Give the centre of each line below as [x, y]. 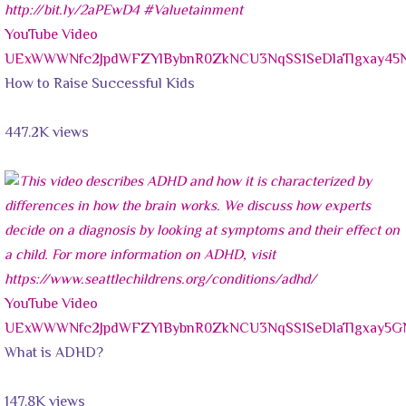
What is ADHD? [54, 353]
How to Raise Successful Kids [100, 84]
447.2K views [47, 133]
